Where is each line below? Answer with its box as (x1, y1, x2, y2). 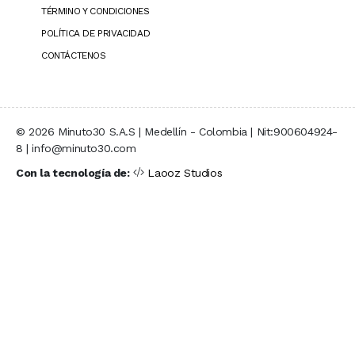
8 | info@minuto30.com (16, 141, 136, 155)
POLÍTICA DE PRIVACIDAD (41, 27, 151, 39)
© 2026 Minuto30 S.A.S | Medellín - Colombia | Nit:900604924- (16, 124, 338, 138)
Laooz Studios (147, 166, 223, 179)
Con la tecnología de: (16, 166, 130, 179)
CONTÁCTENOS (41, 49, 106, 61)
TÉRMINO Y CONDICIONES (41, 5, 150, 17)
